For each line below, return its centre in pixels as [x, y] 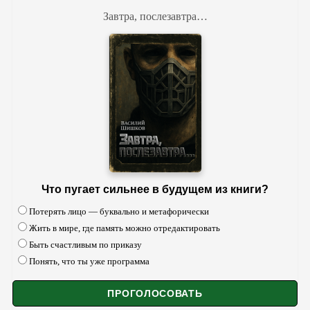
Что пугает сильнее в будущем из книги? [155, 190]
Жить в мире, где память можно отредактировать [125, 228]
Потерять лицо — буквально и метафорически [119, 212]
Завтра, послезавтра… [155, 16]
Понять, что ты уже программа [89, 262]
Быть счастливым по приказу [85, 245]
